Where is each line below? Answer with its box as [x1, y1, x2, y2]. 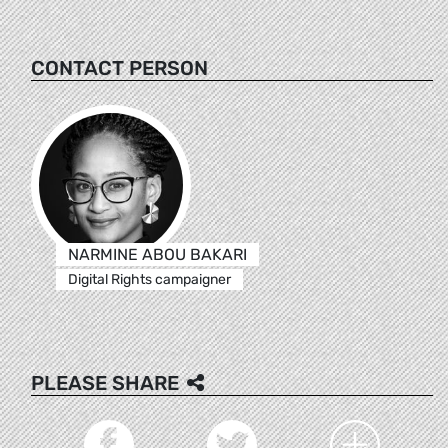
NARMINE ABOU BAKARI [67, 244, 247, 264]
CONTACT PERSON [31, 55, 208, 80]
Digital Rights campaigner [67, 270, 231, 288]
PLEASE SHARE [31, 370, 179, 395]
